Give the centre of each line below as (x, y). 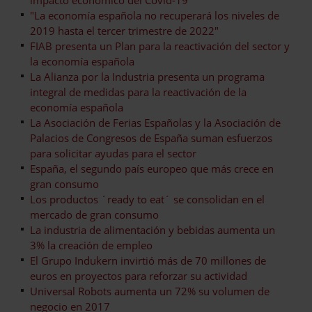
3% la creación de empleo (91, 245)
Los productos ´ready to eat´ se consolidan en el (147, 199)
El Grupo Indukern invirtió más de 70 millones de (148, 260)
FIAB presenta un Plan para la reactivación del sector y (160, 46)
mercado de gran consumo (94, 214)
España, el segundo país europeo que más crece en (152, 168)
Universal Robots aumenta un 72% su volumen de (150, 291)
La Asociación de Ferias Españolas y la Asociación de (155, 122)
